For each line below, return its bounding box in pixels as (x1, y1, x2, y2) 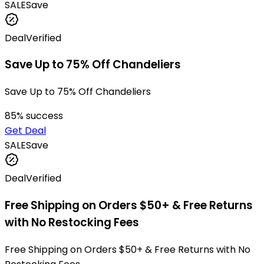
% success (16, 109, 63, 123)
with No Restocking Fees (5, 214, 139, 230)
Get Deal (5, 124, 46, 138)
